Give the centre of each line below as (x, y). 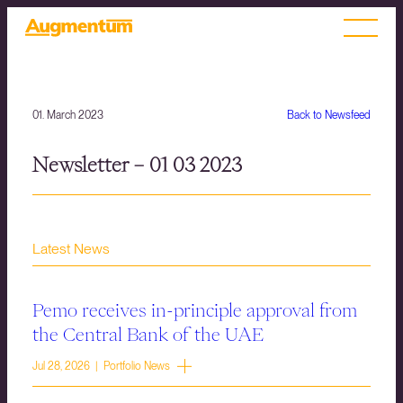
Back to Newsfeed (329, 115)
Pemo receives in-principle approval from (195, 310)
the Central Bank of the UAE (148, 334)
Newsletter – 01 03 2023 (137, 165)
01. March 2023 (68, 115)
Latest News (71, 249)
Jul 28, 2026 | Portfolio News (101, 367)
